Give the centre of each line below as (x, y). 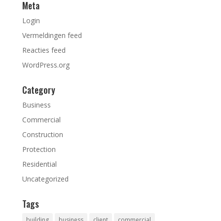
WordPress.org (46, 65)
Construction (42, 134)
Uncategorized (45, 179)
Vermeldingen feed (52, 35)
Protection (39, 149)
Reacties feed (44, 50)
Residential (39, 164)
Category (38, 90)
